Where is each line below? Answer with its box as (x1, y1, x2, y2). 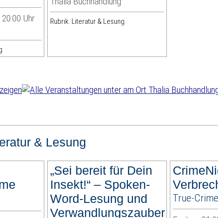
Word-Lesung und (50, 192, 148, 206)
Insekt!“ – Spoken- (50, 178, 150, 192)
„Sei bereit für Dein (50, 163, 153, 178)
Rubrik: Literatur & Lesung (50, 17, 125, 26)
